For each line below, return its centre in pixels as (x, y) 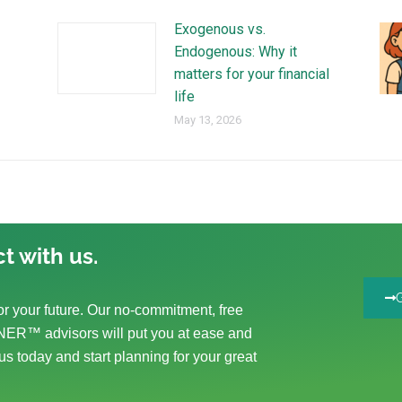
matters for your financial (251, 74)
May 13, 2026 (207, 120)
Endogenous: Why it (235, 52)
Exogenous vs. (219, 29)
